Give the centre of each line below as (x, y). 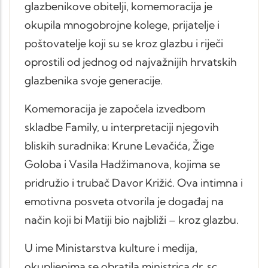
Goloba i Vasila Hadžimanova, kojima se (122, 164)
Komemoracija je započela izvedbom (115, 108)
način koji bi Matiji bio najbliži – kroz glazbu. (132, 220)
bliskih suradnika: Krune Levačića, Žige (119, 145)
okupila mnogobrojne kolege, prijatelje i (122, 25)
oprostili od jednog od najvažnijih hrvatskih (131, 62)
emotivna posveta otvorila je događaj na (124, 201)
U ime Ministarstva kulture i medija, (111, 248)
